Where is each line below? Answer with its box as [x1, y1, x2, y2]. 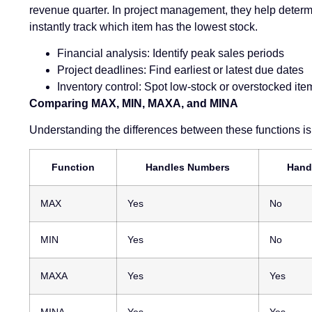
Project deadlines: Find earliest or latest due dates [57, 64, 304, 77]
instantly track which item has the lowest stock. [29, 20, 258, 33]
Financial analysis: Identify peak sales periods [57, 47, 284, 60]
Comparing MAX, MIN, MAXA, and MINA [29, 97, 238, 110]
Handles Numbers [146, 161, 230, 173]
